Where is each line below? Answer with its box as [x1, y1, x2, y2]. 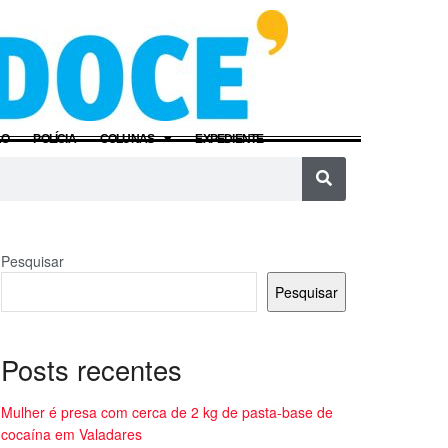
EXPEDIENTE [195, 131, 264, 146]
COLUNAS [99, 131, 155, 146]
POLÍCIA [33, 131, 76, 146]
